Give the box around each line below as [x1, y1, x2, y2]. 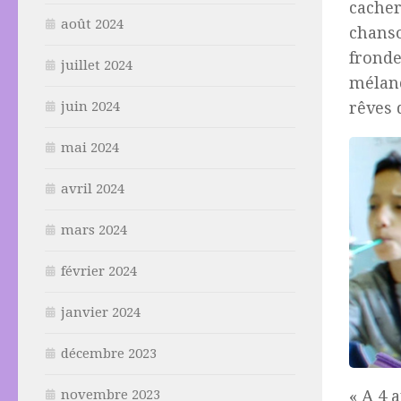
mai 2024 [61, 140, 119, 157]
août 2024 [61, 16, 124, 33]
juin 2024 [61, 98, 120, 115]
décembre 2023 [61, 346, 157, 363]
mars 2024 [61, 222, 127, 239]
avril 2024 [61, 181, 124, 198]
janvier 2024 [61, 304, 141, 321]
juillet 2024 [61, 57, 132, 74]
